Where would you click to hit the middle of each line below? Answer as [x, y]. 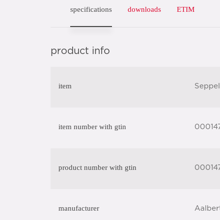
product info [80, 51]
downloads [144, 9]
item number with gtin [92, 127]
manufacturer [79, 208]
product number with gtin [97, 167]
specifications [91, 9]
